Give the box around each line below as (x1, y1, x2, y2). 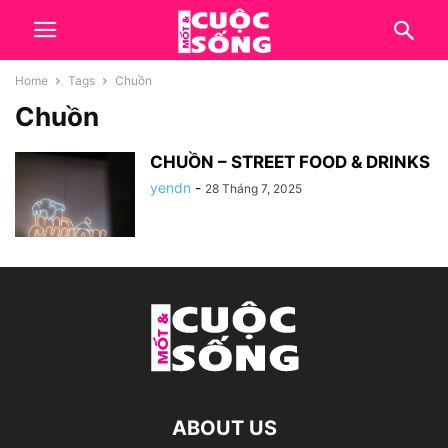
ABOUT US (171, 416, 277, 440)
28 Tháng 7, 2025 (205, 181, 302, 196)
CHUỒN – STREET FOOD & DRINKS (150, 152, 430, 172)
